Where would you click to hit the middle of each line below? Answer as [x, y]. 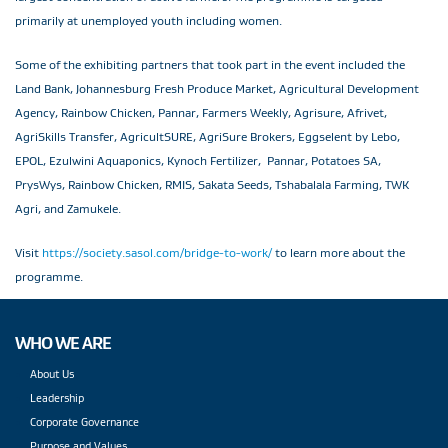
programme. [49, 276]
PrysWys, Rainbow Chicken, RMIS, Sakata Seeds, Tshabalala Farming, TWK [212, 184]
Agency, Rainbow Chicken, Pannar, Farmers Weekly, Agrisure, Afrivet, [201, 112]
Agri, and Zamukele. [68, 208]
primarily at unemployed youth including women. [148, 20]
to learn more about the [338, 252]
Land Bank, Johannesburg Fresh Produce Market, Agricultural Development [217, 88]
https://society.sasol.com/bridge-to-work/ [157, 252]
